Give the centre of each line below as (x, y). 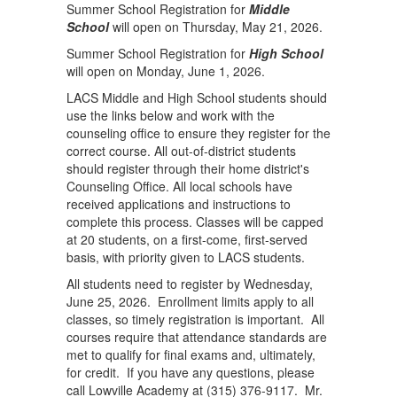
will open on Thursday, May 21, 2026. (216, 27)
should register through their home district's (188, 168)
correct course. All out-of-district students (181, 151)
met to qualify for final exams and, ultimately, (191, 354)
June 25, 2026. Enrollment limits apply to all (190, 301)
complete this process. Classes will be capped (195, 222)
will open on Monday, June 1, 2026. (166, 71)
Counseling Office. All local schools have (179, 186)
